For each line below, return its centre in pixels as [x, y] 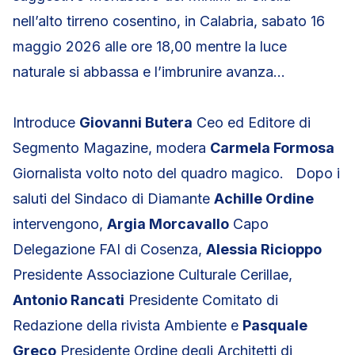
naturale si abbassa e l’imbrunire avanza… [149, 72]
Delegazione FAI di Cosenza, [109, 249]
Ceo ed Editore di [252, 122]
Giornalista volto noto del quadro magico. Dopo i [176, 173]
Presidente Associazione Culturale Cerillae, [153, 275]
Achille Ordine [264, 198]
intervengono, [60, 224]
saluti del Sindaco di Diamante [113, 198]
